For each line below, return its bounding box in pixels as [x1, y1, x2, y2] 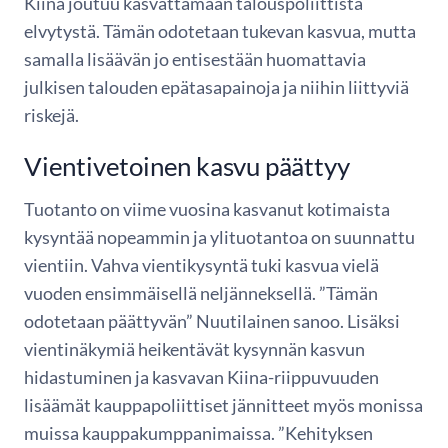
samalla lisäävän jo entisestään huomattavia [24, 48, 366, 70]
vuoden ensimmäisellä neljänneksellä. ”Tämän [24, 281, 378, 304]
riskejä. [24, 104, 79, 126]
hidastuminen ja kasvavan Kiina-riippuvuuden [24, 365, 379, 388]
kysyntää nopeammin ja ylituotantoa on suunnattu [24, 225, 415, 248]
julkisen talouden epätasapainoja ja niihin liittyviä [24, 76, 409, 98]
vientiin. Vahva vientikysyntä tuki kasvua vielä [24, 253, 379, 276]
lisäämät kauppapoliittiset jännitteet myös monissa [24, 393, 423, 416]
